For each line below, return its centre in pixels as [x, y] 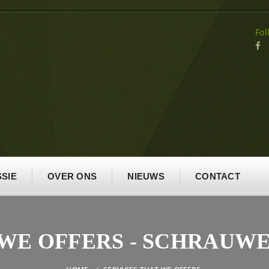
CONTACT [217, 176]
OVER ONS [72, 176]
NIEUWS [146, 176]
